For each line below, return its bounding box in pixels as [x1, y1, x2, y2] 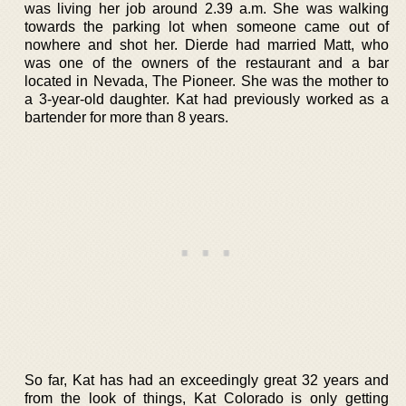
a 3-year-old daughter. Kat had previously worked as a [24, 91, 389, 107]
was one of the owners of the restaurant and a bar [24, 54, 389, 71]
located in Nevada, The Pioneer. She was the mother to [24, 72, 389, 89]
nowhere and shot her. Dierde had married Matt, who [24, 36, 389, 53]
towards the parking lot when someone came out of [24, 18, 389, 34]
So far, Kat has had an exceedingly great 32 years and [24, 372, 389, 388]
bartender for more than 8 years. [24, 109, 228, 125]
